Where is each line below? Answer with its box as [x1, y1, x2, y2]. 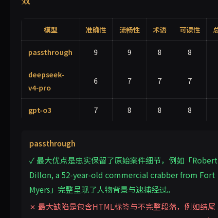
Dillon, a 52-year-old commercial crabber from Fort [29, 169, 215, 181]
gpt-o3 [28, 104, 52, 115]
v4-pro [28, 82, 51, 92]
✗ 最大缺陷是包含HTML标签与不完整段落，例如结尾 [29, 200, 216, 212]
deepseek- [28, 69, 64, 79]
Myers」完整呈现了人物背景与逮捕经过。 [29, 183, 175, 196]
